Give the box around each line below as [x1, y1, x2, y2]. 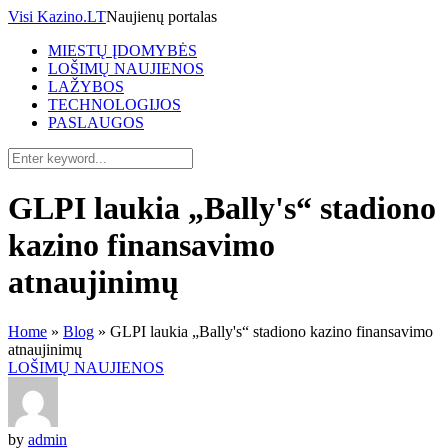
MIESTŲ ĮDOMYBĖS [48, 42, 197, 59]
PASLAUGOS [48, 114, 144, 131]
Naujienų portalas [106, 8, 217, 25]
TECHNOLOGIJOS [48, 96, 181, 113]
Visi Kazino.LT [8, 8, 106, 25]
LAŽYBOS [48, 78, 124, 95]
